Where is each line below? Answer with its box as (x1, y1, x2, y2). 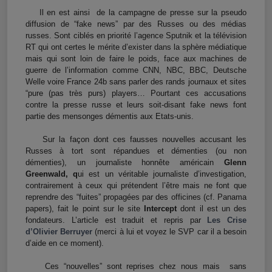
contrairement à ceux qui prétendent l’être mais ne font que (25, 181, 246, 191)
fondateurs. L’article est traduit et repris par (25, 216, 201, 225)
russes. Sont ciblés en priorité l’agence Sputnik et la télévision (25, 31, 246, 41)
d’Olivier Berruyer (25, 227, 93, 237)
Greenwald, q (25, 169, 78, 179)
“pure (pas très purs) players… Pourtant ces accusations (25, 89, 246, 98)
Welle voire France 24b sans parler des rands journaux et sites (25, 77, 246, 87)
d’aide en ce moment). (25, 239, 106, 248)
